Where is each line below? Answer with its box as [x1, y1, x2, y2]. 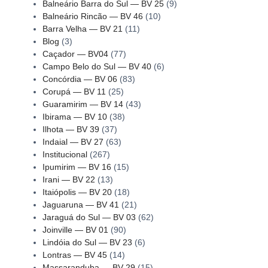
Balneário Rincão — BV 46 [42, 11, 143, 21]
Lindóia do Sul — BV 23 [42, 237, 132, 247]
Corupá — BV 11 [42, 86, 106, 96]
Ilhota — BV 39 [42, 124, 99, 134]
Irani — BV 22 [42, 174, 95, 184]
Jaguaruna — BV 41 [42, 199, 119, 209]
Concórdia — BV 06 [42, 74, 117, 84]
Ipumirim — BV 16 [42, 162, 111, 172]
